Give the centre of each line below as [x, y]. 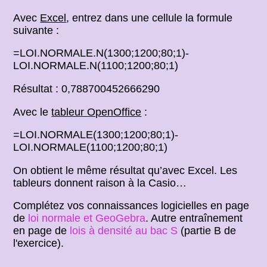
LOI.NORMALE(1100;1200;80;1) [91, 148]
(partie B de [207, 231]
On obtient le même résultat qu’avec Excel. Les [125, 170]
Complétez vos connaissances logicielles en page [131, 206]
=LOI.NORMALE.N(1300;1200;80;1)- [101, 53]
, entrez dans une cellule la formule [150, 18]
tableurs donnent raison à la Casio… [100, 183]
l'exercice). [39, 243]
